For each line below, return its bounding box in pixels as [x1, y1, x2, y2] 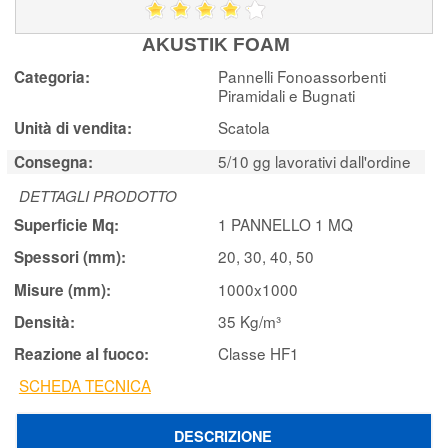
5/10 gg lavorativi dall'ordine [217, 149, 411, 172]
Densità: [14, 310, 76, 333]
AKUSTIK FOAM [141, 34, 290, 56]
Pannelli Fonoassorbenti [217, 65, 386, 88]
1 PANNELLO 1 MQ [217, 213, 353, 236]
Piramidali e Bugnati [217, 84, 355, 107]
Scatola [217, 115, 270, 138]
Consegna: [14, 150, 94, 173]
